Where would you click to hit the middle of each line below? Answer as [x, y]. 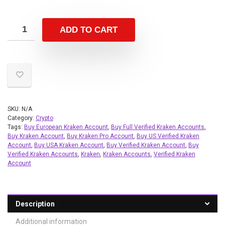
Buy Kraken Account [36, 136]
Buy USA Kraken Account [69, 145]
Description [35, 204]
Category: [22, 118]
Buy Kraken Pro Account [100, 136]
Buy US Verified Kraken [168, 136]
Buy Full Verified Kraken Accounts [158, 127]
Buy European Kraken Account [66, 127]
